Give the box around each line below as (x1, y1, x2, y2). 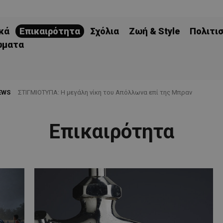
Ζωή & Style (129, 26, 180, 36)
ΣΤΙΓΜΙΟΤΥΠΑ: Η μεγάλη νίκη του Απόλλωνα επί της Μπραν (18, 89, 192, 96)
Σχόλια (90, 26, 119, 36)
